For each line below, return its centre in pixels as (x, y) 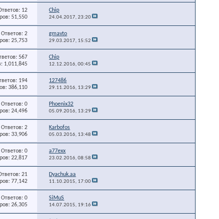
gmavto (58, 33)
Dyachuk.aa (63, 174)
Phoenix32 (61, 104)
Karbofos (60, 127)
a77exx (57, 151)
